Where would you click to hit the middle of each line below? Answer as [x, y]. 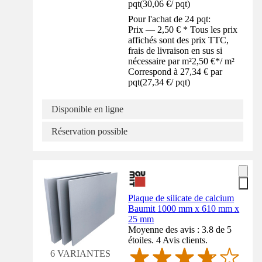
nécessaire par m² [160, 61]
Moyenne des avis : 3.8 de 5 [180, 230]
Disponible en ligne [87, 109]
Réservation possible [89, 132]
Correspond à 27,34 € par [175, 72]
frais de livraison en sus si [175, 51]
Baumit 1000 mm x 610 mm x [184, 209]
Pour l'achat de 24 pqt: [170, 19]
